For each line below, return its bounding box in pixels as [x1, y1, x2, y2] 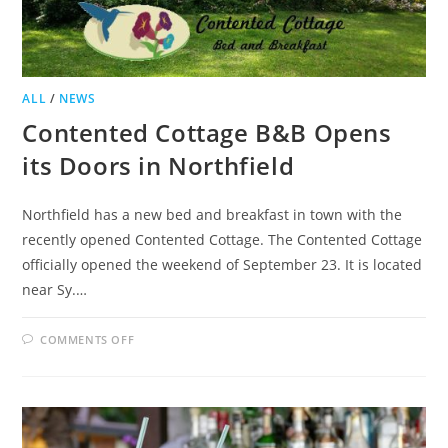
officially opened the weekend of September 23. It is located [22, 254, 423, 274]
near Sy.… [22, 279, 88, 299]
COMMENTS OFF [40, 331, 135, 347]
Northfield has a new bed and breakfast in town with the [22, 204, 403, 224]
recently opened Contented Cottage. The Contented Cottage [22, 229, 423, 249]
